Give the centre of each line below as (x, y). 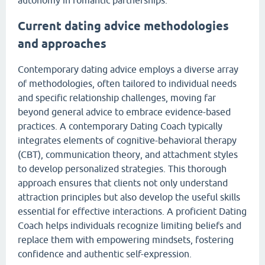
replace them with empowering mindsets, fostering (126, 240)
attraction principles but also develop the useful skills (129, 197)
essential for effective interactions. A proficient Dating (132, 211)
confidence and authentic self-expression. (105, 254)
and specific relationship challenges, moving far (117, 98)
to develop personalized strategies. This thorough (122, 169)
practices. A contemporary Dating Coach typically (120, 126)
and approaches (62, 43)
